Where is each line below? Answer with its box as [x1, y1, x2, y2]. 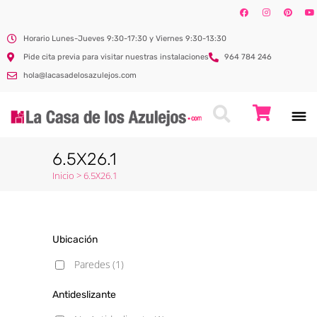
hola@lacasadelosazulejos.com [23, 71, 137, 80]
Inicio [52, 169, 74, 182]
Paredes [74, 258, 110, 271]
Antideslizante [52, 289, 116, 301]
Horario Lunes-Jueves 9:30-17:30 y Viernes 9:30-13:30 [23, 34, 226, 43]
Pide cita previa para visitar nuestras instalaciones [23, 52, 209, 62]
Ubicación [52, 234, 98, 246]
